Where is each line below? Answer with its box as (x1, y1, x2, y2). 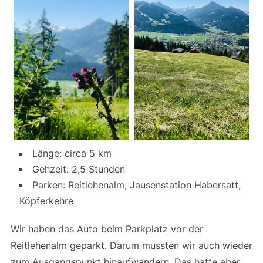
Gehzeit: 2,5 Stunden (32, 163, 125, 176)
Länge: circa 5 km (32, 147, 112, 160)
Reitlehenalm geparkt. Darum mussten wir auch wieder (10, 240, 252, 252)
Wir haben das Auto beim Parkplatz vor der (10, 223, 203, 235)
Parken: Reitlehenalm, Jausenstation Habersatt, (32, 179, 241, 191)
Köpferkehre (19, 195, 73, 207)
